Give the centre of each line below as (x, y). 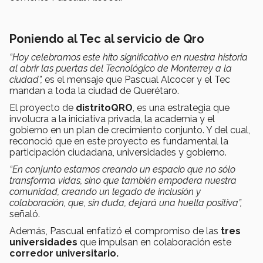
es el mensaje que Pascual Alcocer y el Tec (137, 79)
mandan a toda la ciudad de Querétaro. (94, 90)
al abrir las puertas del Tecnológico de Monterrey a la (121, 68)
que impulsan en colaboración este (154, 242)
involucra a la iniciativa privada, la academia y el (112, 119)
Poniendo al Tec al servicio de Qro (108, 38)
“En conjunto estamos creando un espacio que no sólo (122, 169)
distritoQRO (104, 107)
